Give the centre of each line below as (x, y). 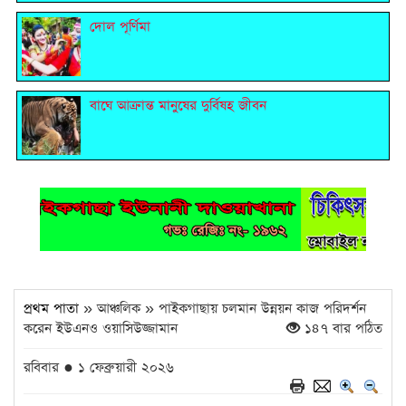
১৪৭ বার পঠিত (341, 329)
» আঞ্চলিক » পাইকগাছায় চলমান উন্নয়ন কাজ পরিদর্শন (222, 309)
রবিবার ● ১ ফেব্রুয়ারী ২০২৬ (99, 368)
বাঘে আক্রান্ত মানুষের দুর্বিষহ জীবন (178, 106)
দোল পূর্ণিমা (120, 27)
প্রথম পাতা (51, 309)
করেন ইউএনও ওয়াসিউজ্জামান (101, 329)
